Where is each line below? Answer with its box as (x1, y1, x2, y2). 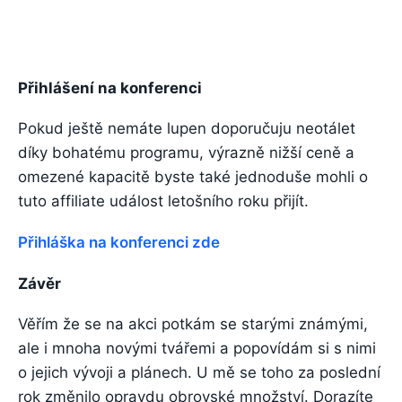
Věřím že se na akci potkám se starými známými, (18, 315, 368, 334)
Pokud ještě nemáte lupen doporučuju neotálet (18, 119, 355, 138)
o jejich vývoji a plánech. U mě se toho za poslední (18, 363, 380, 382)
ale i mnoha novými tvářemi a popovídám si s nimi (18, 339, 376, 358)
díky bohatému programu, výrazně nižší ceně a (18, 144, 354, 162)
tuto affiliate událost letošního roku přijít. (18, 192, 309, 211)
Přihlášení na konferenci (18, 78, 202, 97)
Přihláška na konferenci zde (18, 232, 220, 251)
